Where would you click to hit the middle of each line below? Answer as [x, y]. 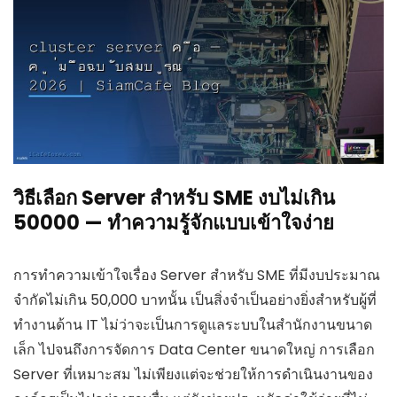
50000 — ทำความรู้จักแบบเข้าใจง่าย [174, 222]
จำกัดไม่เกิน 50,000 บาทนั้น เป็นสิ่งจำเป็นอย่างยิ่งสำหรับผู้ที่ [195, 300]
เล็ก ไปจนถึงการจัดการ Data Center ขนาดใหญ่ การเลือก [194, 349]
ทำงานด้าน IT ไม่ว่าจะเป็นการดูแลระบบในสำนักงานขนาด [193, 324]
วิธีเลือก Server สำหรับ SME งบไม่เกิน [174, 198]
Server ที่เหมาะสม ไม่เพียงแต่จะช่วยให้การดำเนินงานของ [193, 374]
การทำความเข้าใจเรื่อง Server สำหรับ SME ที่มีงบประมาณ [197, 275]
